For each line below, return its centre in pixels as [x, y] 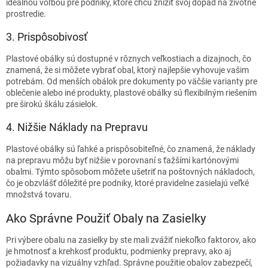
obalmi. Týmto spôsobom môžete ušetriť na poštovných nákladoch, [130, 171]
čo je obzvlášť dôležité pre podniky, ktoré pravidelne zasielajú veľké [127, 183]
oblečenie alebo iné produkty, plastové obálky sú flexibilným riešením [131, 92]
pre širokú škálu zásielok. [52, 104]
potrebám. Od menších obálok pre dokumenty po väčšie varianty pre [132, 81]
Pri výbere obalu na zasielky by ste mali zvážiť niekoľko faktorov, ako [131, 240]
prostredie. [26, 13]
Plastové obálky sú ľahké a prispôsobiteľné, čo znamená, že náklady [131, 149]
